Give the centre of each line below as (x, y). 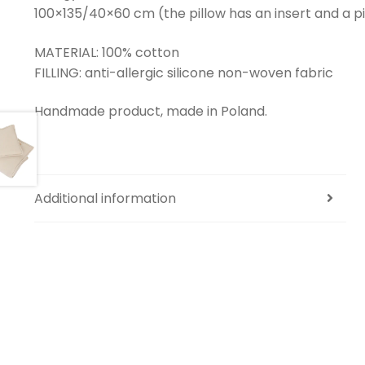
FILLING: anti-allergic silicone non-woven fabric (183, 73)
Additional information (105, 198)
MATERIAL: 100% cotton (106, 52)
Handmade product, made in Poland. (150, 112)
